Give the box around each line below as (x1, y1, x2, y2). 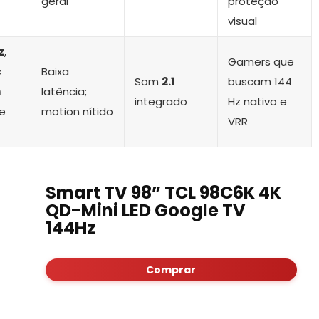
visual (228, 14, 257, 29)
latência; (41, 84, 87, 100)
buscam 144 (228, 74, 292, 90)
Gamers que (228, 54, 294, 70)
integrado (135, 94, 187, 110)
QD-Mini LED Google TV (45, 199, 246, 223)
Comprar (146, 263, 197, 278)
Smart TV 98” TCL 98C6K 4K (45, 181, 281, 205)
